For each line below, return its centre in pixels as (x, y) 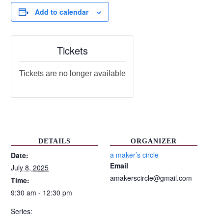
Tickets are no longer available (73, 73)
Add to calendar (62, 12)
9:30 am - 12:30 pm (42, 192)
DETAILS (55, 141)
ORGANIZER (153, 141)
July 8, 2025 (30, 167)
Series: (22, 211)
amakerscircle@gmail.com (151, 178)
